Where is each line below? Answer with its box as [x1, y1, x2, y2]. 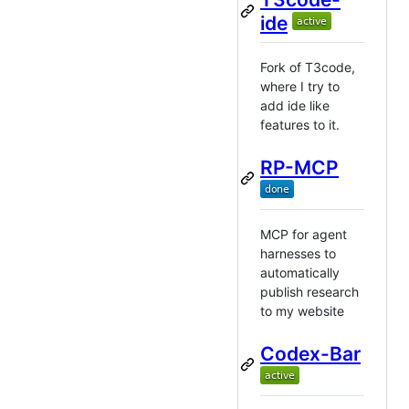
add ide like [260, 97, 330, 113]
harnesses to [260, 245, 336, 261]
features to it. [260, 116, 340, 132]
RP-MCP [260, 155, 339, 179]
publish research [260, 283, 359, 299]
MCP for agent [260, 225, 347, 242]
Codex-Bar [260, 341, 361, 365]
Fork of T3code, [260, 58, 355, 75]
